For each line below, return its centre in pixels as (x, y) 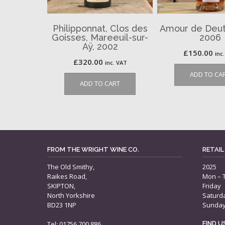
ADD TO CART (100, 83)
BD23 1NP (62, 205)
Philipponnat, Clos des (100, 28)
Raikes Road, (67, 176)
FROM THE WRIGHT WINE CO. (93, 149)
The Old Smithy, (71, 166)
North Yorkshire (71, 195)
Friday (212, 186)
